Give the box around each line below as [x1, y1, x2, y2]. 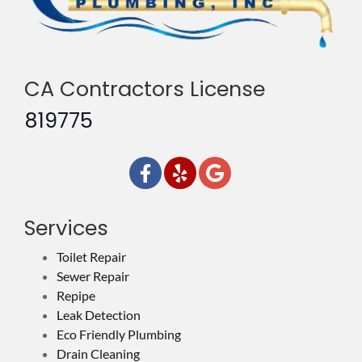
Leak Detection [57, 306, 141, 322]
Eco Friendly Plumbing [57, 326, 181, 342]
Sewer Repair [57, 267, 129, 284]
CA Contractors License [24, 74, 265, 103]
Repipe [57, 287, 95, 303]
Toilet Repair [57, 248, 126, 264]
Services [24, 213, 108, 242]
